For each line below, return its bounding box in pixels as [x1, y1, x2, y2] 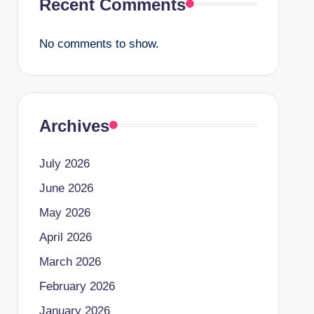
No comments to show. [39, 36, 159, 50]
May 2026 [39, 205, 90, 219]
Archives [39, 116, 109, 135]
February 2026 [39, 279, 115, 293]
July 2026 [39, 156, 90, 170]
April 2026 [39, 230, 92, 244]
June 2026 [39, 181, 93, 195]
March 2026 [39, 254, 101, 268]
